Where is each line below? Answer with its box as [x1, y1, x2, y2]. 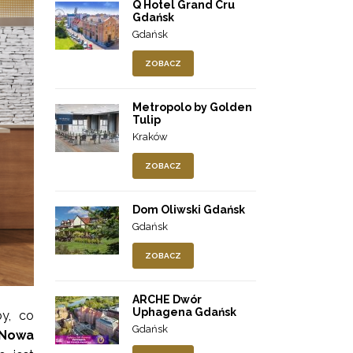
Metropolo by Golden [132, 101, 252, 113]
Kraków [132, 131, 168, 143]
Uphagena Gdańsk [132, 306, 236, 318]
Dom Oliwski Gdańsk [132, 203, 245, 216]
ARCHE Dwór [132, 293, 202, 306]
